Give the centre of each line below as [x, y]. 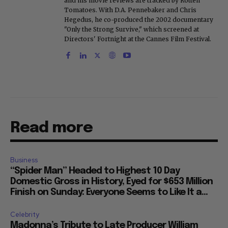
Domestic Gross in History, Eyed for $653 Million [111, 182]
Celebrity [25, 215]
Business [24, 160]
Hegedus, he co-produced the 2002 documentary [139, 20]
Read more [51, 128]
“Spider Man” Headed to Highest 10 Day [95, 171]
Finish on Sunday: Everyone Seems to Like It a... [109, 193]
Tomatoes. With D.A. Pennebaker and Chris [130, 10]
